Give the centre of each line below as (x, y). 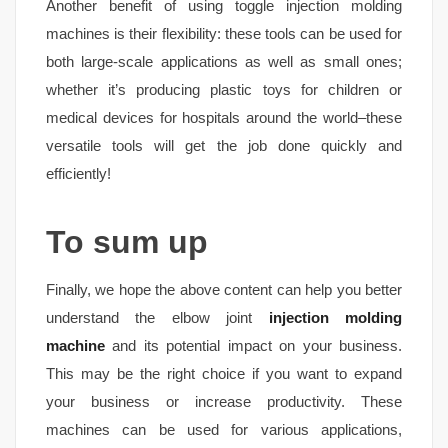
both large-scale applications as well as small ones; (224, 61)
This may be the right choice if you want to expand (224, 373)
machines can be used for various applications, (224, 429)
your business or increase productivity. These (224, 401)
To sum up (127, 241)
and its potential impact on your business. (253, 345)
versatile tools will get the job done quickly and (224, 145)
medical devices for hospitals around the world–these (224, 117)
